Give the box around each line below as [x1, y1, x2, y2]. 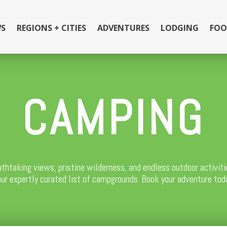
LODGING [160, 22, 199, 33]
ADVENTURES [97, 22, 149, 33]
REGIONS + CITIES [16, 22, 86, 33]
